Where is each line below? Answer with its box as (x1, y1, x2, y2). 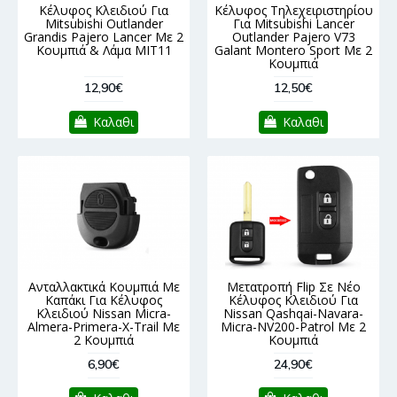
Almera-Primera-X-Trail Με (27, 317, 180, 335)
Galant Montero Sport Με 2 (214, 41, 372, 58)
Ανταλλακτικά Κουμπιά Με (27, 277, 180, 295)
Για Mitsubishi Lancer (232, 14, 354, 32)
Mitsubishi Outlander (44, 14, 163, 32)
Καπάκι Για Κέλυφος (45, 291, 162, 308)
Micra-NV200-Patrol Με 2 (221, 317, 366, 335)
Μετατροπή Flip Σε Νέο (226, 277, 361, 295)
